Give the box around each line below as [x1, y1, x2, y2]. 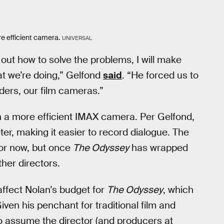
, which [163, 183, 193, 196]
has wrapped [129, 141, 188, 154]
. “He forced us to [122, 68, 198, 81]
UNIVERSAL [61, 34, 92, 42]
